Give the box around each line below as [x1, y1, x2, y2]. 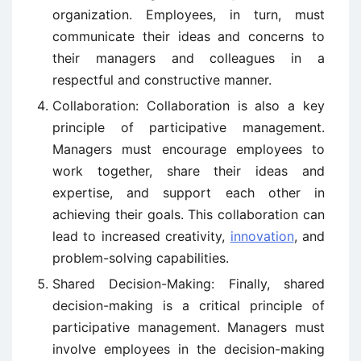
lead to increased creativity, [52, 228, 230, 245]
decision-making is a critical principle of [52, 297, 325, 314]
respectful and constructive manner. [52, 72, 272, 89]
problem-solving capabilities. [52, 250, 229, 267]
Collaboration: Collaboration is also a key [52, 98, 325, 114]
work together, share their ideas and [52, 163, 325, 180]
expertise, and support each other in [52, 185, 325, 201]
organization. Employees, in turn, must [52, 6, 325, 23]
